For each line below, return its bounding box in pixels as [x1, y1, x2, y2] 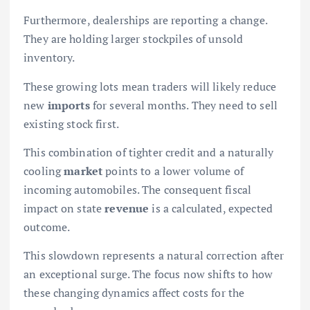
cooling [24, 163, 64, 179]
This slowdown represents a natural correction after [24, 247, 284, 263]
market [64, 163, 103, 179]
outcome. [24, 219, 71, 235]
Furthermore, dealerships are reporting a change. [24, 12, 267, 28]
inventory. [24, 50, 75, 66]
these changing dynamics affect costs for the [24, 284, 245, 300]
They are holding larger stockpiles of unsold [24, 31, 244, 47]
